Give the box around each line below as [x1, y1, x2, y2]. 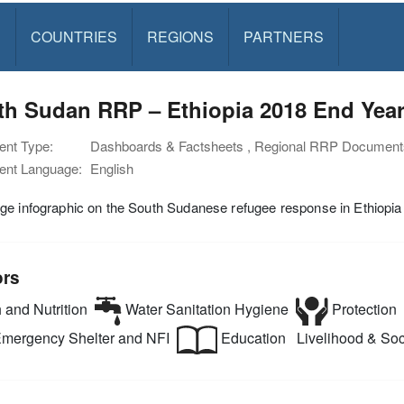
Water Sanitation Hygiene [122, 298, 289, 319]
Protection [327, 298, 397, 319]
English [90, 159, 133, 178]
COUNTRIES [30, 26, 117, 47]
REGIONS [146, 26, 214, 47]
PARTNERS [243, 26, 324, 47]
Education [216, 326, 286, 348]
